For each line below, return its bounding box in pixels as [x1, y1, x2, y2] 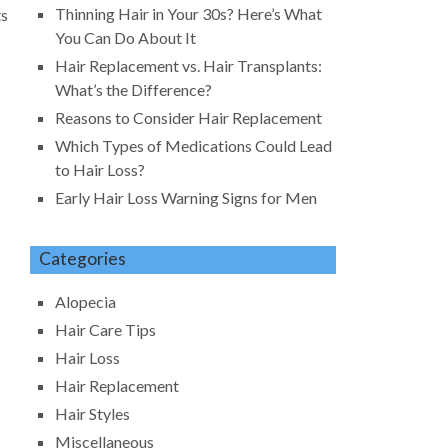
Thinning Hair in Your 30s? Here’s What [55, 4, 323, 24]
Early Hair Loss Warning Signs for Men [55, 188, 318, 208]
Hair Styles [55, 403, 131, 423]
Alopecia [55, 291, 117, 311]
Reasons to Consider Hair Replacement [55, 108, 323, 128]
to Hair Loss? [55, 160, 146, 180]
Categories [39, 247, 127, 269]
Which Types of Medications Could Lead [55, 136, 333, 156]
